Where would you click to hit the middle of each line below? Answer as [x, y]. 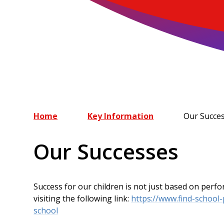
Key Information [121, 116]
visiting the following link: [82, 198]
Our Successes [106, 151]
